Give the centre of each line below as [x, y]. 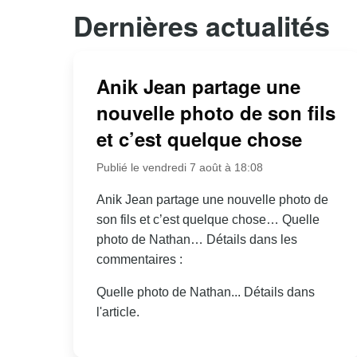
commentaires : [139, 260]
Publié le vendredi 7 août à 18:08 [179, 168]
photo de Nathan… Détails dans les [196, 240]
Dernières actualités [202, 25]
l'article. [118, 312]
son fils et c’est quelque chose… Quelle [208, 220]
